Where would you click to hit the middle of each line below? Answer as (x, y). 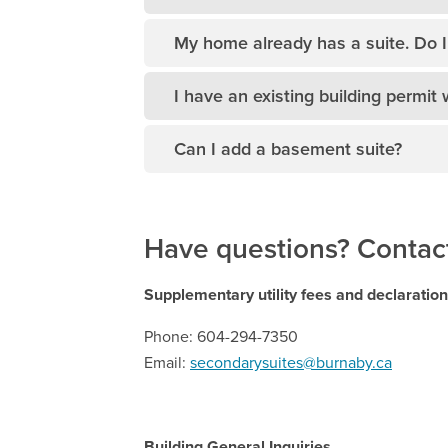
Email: (167, 363)
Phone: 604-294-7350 (221, 337)
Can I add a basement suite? (288, 149)
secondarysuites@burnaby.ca (291, 363)
